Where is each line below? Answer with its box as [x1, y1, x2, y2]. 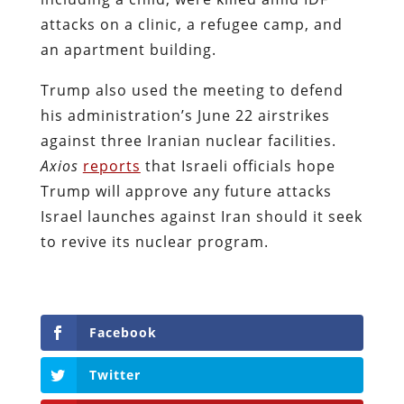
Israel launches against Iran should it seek [40, 206, 363, 226]
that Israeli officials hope [140, 155, 335, 176]
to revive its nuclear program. [40, 231, 269, 252]
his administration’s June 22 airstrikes [40, 105, 330, 125]
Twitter [88, 365, 141, 383]
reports [82, 155, 141, 176]
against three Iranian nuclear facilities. [40, 130, 336, 151]
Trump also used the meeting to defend [40, 79, 344, 100]
